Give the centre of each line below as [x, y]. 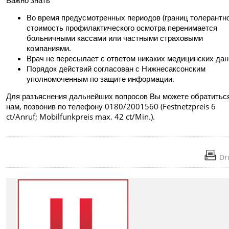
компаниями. [49, 48]
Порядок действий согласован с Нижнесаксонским [116, 69]
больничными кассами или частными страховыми [115, 38]
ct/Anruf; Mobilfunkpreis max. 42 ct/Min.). [81, 117]
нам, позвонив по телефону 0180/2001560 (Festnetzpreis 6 [111, 107]
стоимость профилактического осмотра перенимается [122, 28]
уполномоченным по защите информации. [101, 79]
